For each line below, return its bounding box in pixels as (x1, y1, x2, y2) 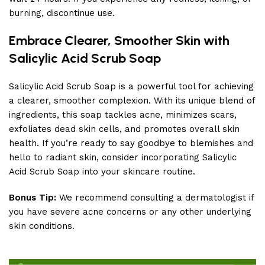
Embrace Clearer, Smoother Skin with (9, 33, 230, 49)
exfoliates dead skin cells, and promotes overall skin (9, 124, 240, 134)
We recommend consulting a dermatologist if (56, 192, 254, 203)
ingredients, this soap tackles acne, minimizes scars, (9, 109, 237, 120)
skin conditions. (9, 221, 75, 231)
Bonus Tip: (9, 192, 56, 203)
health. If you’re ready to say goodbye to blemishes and (9, 138, 253, 148)
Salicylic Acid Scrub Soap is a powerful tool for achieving (9, 81, 254, 92)
